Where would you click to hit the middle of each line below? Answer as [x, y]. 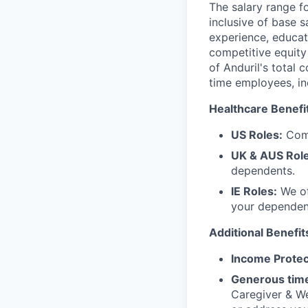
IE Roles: [254, 191]
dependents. [263, 170]
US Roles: [257, 135]
